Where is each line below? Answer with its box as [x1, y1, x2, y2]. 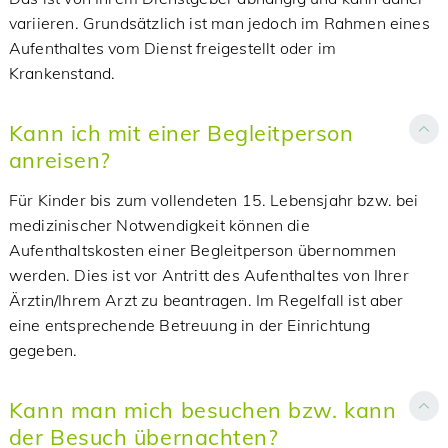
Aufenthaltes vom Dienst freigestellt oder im [8, 38, 336, 58]
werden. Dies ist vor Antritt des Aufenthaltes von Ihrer [8, 265, 409, 285]
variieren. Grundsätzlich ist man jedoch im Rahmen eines [8, 13, 430, 33]
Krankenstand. [8, 63, 116, 83]
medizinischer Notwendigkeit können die [8, 215, 310, 235]
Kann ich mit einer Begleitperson [8, 119, 354, 146]
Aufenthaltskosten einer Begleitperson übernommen [8, 240, 397, 260]
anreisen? [8, 146, 111, 173]
